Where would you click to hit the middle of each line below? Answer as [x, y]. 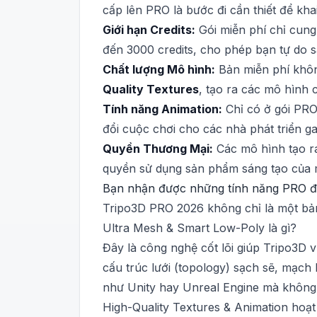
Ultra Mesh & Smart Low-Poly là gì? [200, 228]
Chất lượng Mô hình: [159, 69]
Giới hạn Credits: [149, 30]
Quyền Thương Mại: [158, 149]
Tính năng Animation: [162, 109]
